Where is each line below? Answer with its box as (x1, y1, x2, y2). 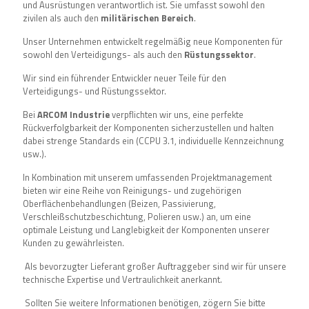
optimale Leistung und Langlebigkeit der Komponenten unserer (23, 223, 270, 237)
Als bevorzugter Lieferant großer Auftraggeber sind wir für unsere (23, 259, 286, 273)
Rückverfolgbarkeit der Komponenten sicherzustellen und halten (23, 121, 274, 134)
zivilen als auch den (23, 11, 101, 25)
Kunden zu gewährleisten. (23, 236, 124, 250)
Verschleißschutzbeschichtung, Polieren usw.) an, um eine (23, 210, 251, 223)
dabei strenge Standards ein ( (23, 134, 139, 148)
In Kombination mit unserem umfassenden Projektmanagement (23, 170, 272, 184)
